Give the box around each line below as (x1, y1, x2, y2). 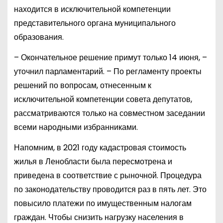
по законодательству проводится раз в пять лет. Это (13, 184, 207, 196)
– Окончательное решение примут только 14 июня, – (13, 52, 207, 64)
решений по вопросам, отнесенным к (13, 80, 151, 92)
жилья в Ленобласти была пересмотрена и (13, 156, 172, 168)
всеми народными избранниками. (13, 121, 138, 133)
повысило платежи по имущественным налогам (13, 198, 192, 210)
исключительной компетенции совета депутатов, (13, 94, 192, 106)
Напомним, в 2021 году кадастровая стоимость (13, 142, 186, 154)
